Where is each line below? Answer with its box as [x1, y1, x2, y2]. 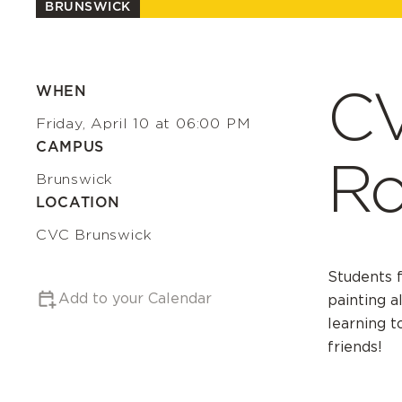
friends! [328, 340, 382, 354]
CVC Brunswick [36, 227, 153, 242]
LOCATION [36, 194, 121, 211]
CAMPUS [36, 138, 104, 155]
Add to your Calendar [58, 292, 212, 306]
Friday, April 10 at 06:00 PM [36, 116, 251, 131]
